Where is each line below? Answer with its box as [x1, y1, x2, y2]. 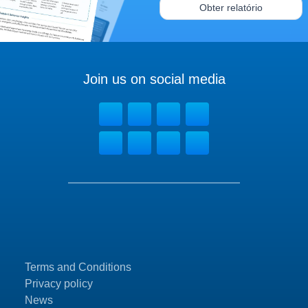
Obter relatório [199, 2, 263, 14]
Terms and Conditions [25, 261, 131, 274]
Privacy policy [25, 278, 93, 290]
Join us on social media [82, 71, 225, 87]
